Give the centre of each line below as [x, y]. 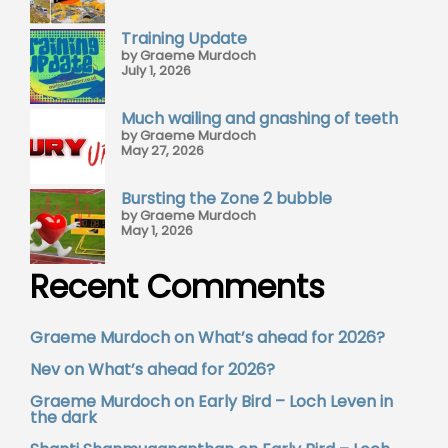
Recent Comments [177, 287]
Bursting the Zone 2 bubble [226, 199]
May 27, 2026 [162, 151]
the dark [63, 418]
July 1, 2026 [156, 71]
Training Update [184, 39]
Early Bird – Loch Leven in [295, 402]
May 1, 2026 [157, 231]
